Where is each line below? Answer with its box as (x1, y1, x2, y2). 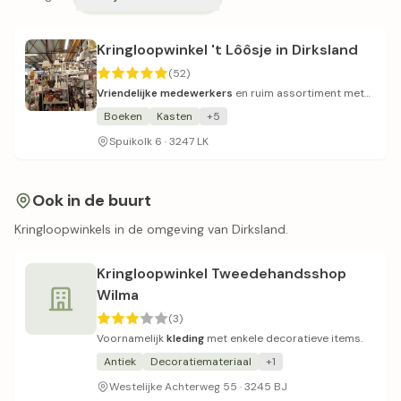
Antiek (104, 354, 136, 369)
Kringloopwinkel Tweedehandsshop (97, 264, 346, 283)
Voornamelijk (97, 331, 166, 346)
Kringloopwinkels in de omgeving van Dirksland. (14, 221, 288, 237)
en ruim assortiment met (233, 86, 364, 100)
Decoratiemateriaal (150, 354, 252, 369)
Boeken (104, 109, 142, 124)
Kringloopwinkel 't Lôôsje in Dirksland (97, 40, 358, 59)
